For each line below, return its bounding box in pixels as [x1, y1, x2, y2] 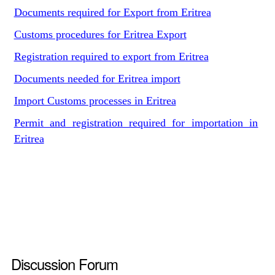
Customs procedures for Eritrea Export [14, 28, 187, 41]
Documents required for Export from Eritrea [14, 6, 211, 18]
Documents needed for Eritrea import [14, 72, 180, 85]
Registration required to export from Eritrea [14, 50, 209, 63]
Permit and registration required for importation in [14, 117, 258, 129]
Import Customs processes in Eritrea [14, 95, 176, 107]
